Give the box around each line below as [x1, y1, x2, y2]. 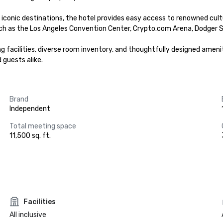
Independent [9, 105, 50, 113]
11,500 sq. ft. [9, 131, 51, 140]
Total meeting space [9, 122, 76, 130]
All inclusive [9, 211, 46, 219]
